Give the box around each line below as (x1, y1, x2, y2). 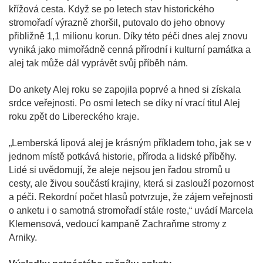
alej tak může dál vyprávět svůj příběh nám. (9, 58, 188, 68)
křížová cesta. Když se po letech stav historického (9, 4, 214, 14)
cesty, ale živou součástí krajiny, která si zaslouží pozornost (9, 178, 254, 188)
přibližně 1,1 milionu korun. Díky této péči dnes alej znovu (9, 31, 248, 41)
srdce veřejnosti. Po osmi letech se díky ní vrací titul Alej (9, 97, 240, 108)
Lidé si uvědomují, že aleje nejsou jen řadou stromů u (9, 164, 230, 175)
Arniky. (9, 232, 37, 242)
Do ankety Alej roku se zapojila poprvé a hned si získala (9, 84, 241, 95)
